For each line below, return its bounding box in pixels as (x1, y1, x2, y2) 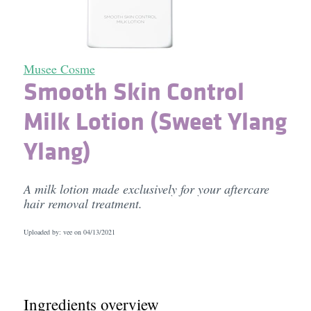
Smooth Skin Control (23, 74, 244, 108)
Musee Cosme (23, 60, 95, 77)
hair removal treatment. (23, 195, 142, 212)
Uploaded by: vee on (23, 227, 83, 237)
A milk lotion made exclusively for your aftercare (23, 180, 269, 197)
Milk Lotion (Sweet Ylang (23, 103, 287, 138)
